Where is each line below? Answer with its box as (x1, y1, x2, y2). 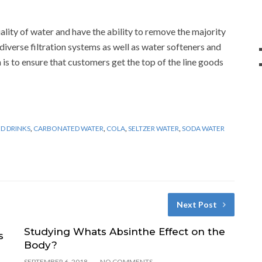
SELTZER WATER (128, 123, 179, 133)
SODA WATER (182, 123, 225, 133)
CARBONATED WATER (33, 123, 104, 133)
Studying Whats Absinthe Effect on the (23, 225, 225, 237)
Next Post (176, 199, 217, 209)
